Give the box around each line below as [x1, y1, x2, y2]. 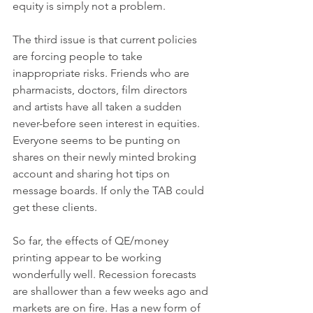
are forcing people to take [13, 50, 145, 63]
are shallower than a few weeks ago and [13, 284, 211, 298]
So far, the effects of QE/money [13, 234, 171, 247]
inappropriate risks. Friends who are [13, 66, 192, 80]
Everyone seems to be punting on [13, 133, 183, 147]
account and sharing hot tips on [13, 167, 173, 180]
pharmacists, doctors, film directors [13, 83, 190, 96]
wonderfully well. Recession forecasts [13, 268, 199, 281]
